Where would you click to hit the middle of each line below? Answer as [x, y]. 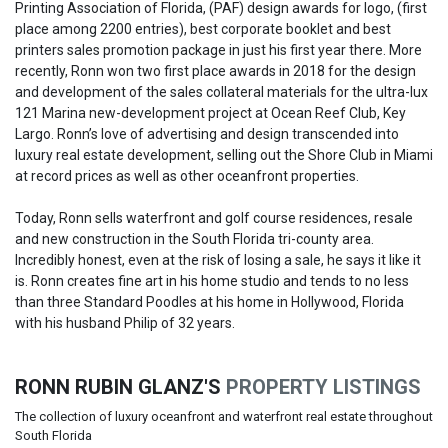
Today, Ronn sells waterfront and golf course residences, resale [214, 218]
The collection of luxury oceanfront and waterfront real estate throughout [224, 416]
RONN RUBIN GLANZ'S [120, 387]
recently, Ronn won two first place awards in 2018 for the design [215, 71]
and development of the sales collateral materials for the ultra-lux [221, 92]
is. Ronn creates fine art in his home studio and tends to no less [212, 281]
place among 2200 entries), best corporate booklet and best [203, 29]
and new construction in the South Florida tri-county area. [194, 239]
